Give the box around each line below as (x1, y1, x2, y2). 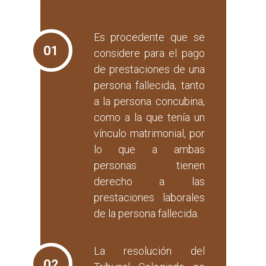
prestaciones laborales (93, 191, 205, 204)
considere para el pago (93, 47, 205, 60)
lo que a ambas (93, 143, 205, 156)
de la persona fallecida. (93, 207, 199, 220)
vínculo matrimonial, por (93, 127, 205, 140)
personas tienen (93, 159, 205, 172)
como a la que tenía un (93, 111, 205, 124)
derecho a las (93, 175, 205, 188)
